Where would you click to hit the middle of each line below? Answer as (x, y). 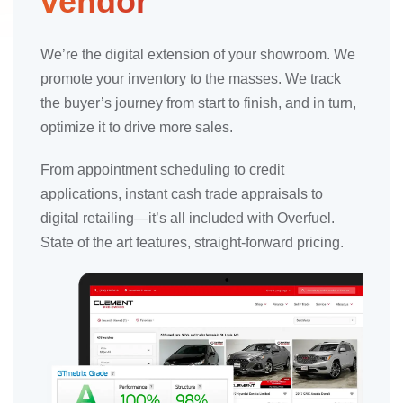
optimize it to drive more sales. (137, 127)
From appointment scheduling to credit (162, 170)
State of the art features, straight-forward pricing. (192, 242)
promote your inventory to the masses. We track (191, 79)
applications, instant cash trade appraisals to (182, 194)
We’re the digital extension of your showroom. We (198, 54)
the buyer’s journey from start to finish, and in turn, (198, 103)
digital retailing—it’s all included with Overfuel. (188, 218)
